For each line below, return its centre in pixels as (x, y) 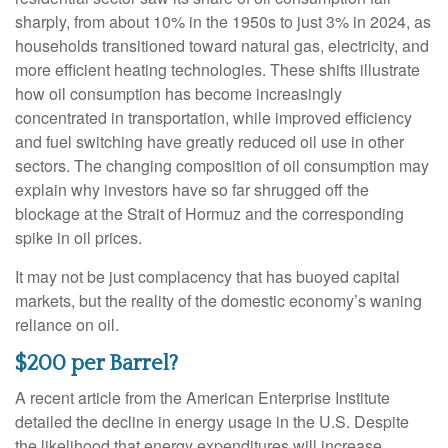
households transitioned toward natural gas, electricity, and (222, 46)
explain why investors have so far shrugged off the (192, 190)
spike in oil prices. (78, 238)
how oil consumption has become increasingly (178, 94)
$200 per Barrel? (96, 364)
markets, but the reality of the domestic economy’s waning (218, 301)
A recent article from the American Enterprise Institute (202, 398)
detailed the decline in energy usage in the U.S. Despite (212, 422)
